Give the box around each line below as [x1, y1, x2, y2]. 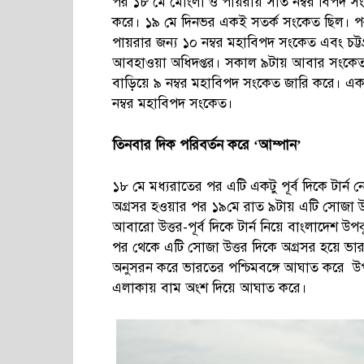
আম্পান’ [258, 136, 301, 154]
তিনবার [112, 136, 155, 154]
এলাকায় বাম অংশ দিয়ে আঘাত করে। [112, 279, 307, 297]
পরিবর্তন [180, 136, 227, 154]
